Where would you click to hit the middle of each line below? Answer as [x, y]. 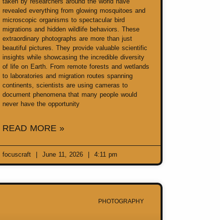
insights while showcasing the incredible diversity [73, 57]
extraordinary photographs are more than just [67, 39]
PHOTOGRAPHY [121, 201]
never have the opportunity [41, 104]
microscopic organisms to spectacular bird [64, 20]
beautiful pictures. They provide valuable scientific [75, 48]
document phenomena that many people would [70, 95]
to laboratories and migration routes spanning [68, 76]
